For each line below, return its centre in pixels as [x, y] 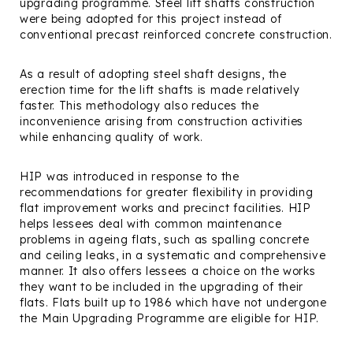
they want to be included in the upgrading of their [162, 287]
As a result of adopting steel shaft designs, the [153, 74]
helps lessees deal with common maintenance [151, 224]
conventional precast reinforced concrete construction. [176, 35]
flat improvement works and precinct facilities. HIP [165, 208]
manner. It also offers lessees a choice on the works [168, 271]
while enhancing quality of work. [111, 137]
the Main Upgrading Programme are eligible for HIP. [170, 318]
